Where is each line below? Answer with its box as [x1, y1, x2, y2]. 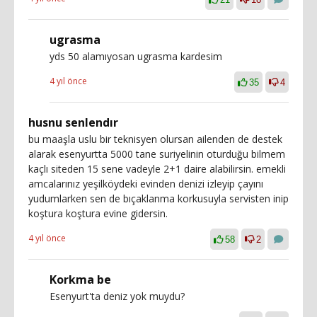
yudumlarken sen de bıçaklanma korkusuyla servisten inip [28, 191, 289, 205]
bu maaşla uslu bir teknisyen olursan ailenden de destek [28, 132, 282, 146]
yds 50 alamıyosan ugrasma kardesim [50, 49, 222, 63]
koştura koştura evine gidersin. [28, 206, 168, 220]
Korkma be [50, 271, 111, 287]
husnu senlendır [28, 114, 118, 130]
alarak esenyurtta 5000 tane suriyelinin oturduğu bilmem [28, 146, 285, 161]
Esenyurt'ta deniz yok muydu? [50, 289, 185, 303]
